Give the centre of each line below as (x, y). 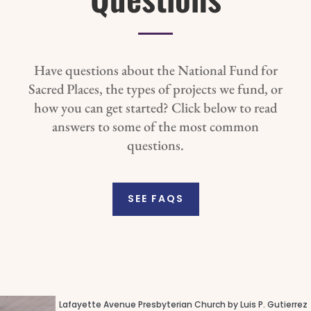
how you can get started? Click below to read (155, 108)
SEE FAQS (155, 199)
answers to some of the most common (155, 127)
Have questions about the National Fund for (155, 70)
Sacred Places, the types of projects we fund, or (155, 89)
